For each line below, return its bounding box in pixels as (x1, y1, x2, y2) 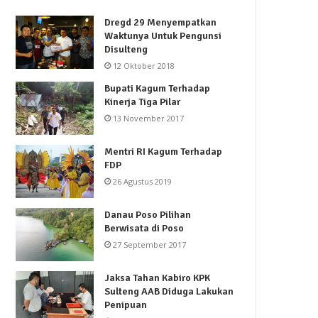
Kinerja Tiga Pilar (104, 96, 181, 109)
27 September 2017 (113, 239, 187, 251)
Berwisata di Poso (104, 222, 185, 235)
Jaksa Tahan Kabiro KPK (104, 272, 211, 285)
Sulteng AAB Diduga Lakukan (104, 285, 234, 298)
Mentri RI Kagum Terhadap (104, 146, 223, 158)
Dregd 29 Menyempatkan (104, 16, 217, 29)
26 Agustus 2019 (113, 176, 172, 187)
